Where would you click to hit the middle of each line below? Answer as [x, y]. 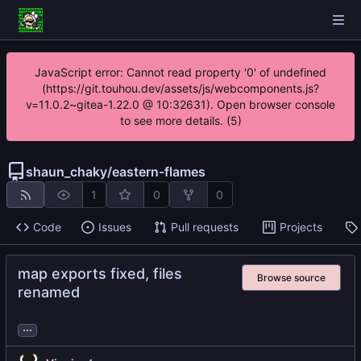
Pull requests [204, 227]
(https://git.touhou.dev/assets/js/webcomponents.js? [180, 88]
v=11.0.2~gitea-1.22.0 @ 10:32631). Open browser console [180, 104]
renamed [49, 293]
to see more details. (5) [180, 120]
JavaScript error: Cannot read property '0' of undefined [180, 72]
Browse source [291, 277]
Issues [114, 227]
